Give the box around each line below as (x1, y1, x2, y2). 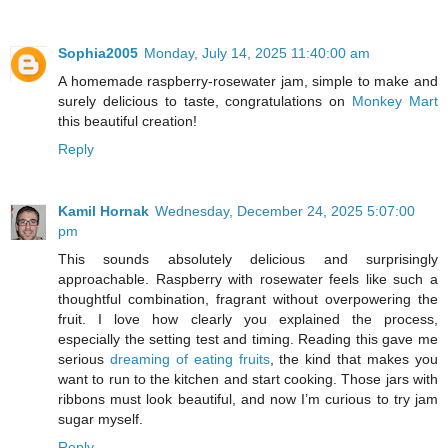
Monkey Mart (352, 92, 439, 109)
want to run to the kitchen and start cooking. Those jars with (58, 370, 438, 387)
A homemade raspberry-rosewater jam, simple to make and (58, 72, 438, 89)
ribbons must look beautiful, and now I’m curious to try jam (58, 390, 438, 407)
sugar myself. (58, 410, 143, 427)
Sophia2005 (58, 44, 138, 61)
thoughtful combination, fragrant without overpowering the (58, 290, 438, 307)
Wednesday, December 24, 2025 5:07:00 (155, 202, 415, 219)
